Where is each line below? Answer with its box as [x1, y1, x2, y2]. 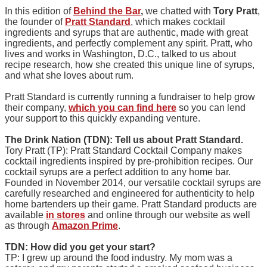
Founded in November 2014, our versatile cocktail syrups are [5, 178, 261, 188]
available [5, 210, 46, 220]
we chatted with [143, 6, 213, 16]
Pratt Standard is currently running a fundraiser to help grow [5, 92, 255, 102]
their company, [5, 103, 69, 113]
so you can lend [176, 103, 246, 113]
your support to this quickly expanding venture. [5, 113, 200, 123]
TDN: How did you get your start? [5, 242, 156, 252]
